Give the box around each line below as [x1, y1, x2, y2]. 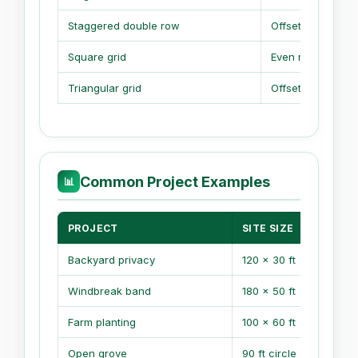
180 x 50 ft [242, 284, 296, 298]
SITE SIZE [242, 222, 294, 235]
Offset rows [271, 18, 329, 32]
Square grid [68, 50, 126, 63]
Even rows [271, 50, 323, 63]
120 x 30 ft [242, 253, 296, 267]
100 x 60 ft [242, 316, 296, 329]
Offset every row [271, 81, 355, 94]
